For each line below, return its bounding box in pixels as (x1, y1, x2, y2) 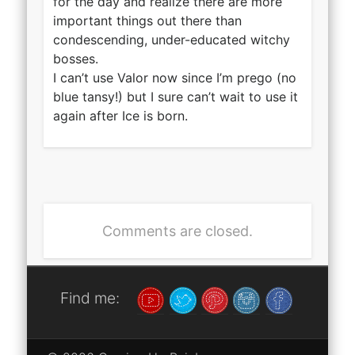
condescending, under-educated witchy (52, 31, 290, 48)
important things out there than (52, 12, 242, 29)
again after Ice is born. (52, 107, 188, 124)
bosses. (52, 50, 98, 67)
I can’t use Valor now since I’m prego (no (52, 69, 296, 86)
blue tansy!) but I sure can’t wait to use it (52, 88, 298, 105)
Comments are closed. (102, 222, 253, 239)
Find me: (59, 288, 120, 307)
